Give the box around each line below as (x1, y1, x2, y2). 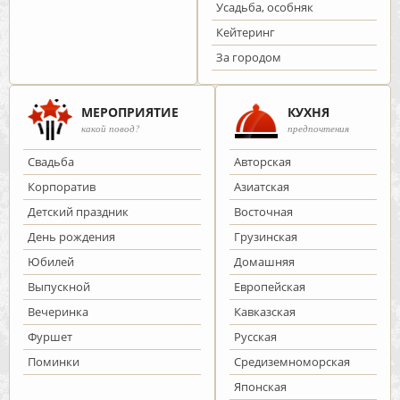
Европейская (234, 279, 305, 295)
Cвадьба (28, 154, 74, 170)
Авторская (234, 154, 291, 170)
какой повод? (81, 121, 140, 135)
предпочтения (287, 121, 349, 135)
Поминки (28, 354, 79, 370)
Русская (234, 329, 277, 345)
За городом (215, 49, 281, 65)
